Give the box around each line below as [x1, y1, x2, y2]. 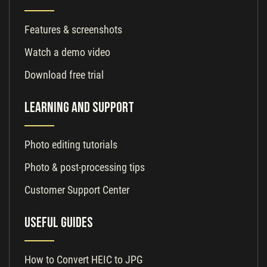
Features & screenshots [24, 23, 122, 36]
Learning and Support [24, 101, 134, 116]
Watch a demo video [24, 46, 110, 59]
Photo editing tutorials [24, 138, 117, 151]
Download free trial [24, 69, 104, 82]
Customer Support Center [24, 184, 129, 197]
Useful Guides [24, 216, 93, 231]
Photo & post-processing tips [24, 161, 145, 174]
